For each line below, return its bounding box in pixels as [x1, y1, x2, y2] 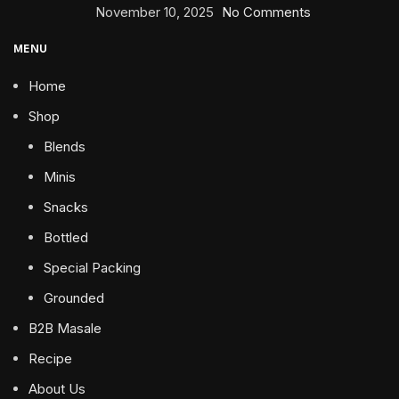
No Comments [222, 4, 311, 21]
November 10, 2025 [95, 4, 214, 21]
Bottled [44, 229, 88, 247]
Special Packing [44, 259, 141, 277]
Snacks [44, 199, 88, 216]
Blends [44, 138, 85, 156]
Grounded [44, 289, 104, 307]
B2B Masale [28, 320, 102, 338]
